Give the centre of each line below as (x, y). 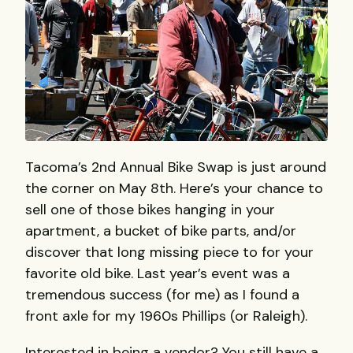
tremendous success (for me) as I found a (162, 294)
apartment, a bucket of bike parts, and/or (161, 230)
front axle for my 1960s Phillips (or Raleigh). (166, 316)
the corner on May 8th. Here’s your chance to (174, 188)
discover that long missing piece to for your (169, 252)
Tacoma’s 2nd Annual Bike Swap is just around (176, 167)
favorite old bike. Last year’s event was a (158, 273)
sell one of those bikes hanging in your (150, 209)
